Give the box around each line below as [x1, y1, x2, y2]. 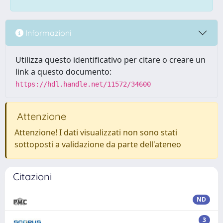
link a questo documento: [15, 66, 111, 77]
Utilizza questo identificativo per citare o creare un [15, 54, 206, 65]
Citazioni [13, 170, 52, 183]
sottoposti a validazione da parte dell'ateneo [14, 139, 181, 150]
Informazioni [23, 27, 71, 38]
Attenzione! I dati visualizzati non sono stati [14, 127, 177, 138]
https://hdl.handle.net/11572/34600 [15, 80, 151, 88]
